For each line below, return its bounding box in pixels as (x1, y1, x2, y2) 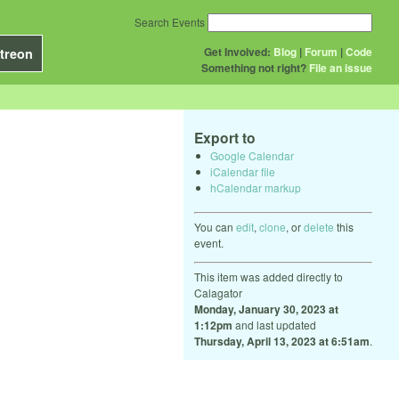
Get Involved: (204, 44, 271, 60)
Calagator (194, 284, 242, 300)
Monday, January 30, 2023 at (194, 300, 338, 317)
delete (304, 218, 334, 234)
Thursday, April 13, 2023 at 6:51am (194, 332, 370, 349)
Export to (194, 127, 256, 148)
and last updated (232, 316, 316, 332)
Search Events (134, 14, 205, 29)
